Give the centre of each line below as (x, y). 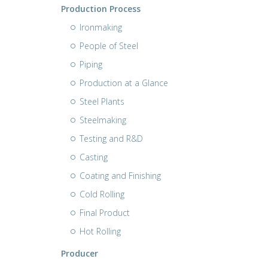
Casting (94, 157)
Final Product (105, 213)
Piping (91, 64)
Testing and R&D (111, 138)
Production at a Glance (124, 83)
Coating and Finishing (120, 176)
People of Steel (109, 46)
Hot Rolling (100, 231)
